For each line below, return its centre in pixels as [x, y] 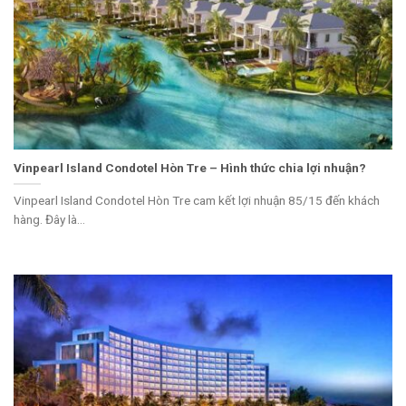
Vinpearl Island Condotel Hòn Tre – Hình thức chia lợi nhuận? [190, 168]
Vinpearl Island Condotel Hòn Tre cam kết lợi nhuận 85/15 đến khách [197, 201]
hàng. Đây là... [49, 220]
